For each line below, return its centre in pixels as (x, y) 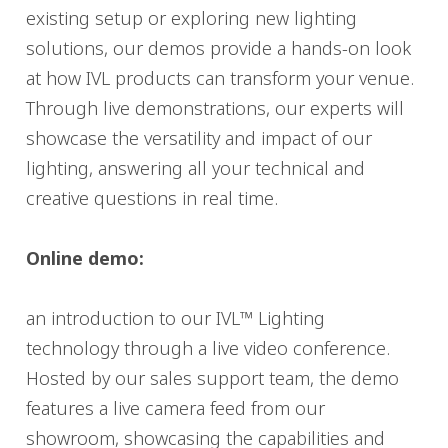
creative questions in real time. (152, 198)
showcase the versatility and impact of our (199, 138)
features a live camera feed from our (175, 408)
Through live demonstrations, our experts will (215, 108)
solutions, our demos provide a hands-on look (218, 48)
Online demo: (85, 258)
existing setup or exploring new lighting (191, 18)
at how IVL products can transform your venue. (220, 78)
